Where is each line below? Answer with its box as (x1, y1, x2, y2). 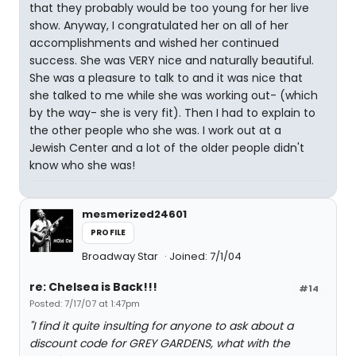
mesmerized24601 (82, 207, 187, 222)
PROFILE (91, 226, 126, 238)
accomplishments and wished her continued (29, 35, 279, 51)
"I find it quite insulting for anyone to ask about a (29, 318, 293, 334)
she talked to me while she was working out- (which (29, 87, 318, 103)
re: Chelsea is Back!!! (29, 279, 157, 295)
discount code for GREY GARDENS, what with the (29, 335, 290, 351)
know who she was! (29, 157, 135, 173)
